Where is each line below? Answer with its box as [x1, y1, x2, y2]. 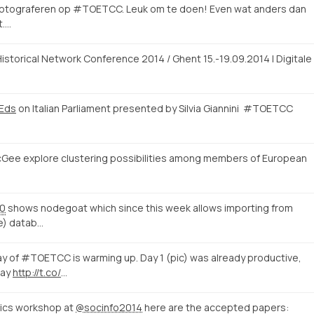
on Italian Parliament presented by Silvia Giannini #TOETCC [16, 101, 293, 115]
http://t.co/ [13, 265, 61, 279]
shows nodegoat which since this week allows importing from [6, 200, 293, 214]
